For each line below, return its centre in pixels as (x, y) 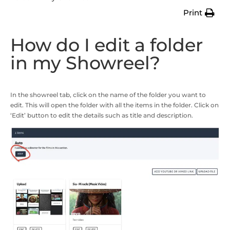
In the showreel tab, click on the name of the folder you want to (108, 94)
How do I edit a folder (107, 45)
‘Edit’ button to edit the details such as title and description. (102, 115)
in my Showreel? (85, 63)
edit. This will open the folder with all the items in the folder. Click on (114, 105)
